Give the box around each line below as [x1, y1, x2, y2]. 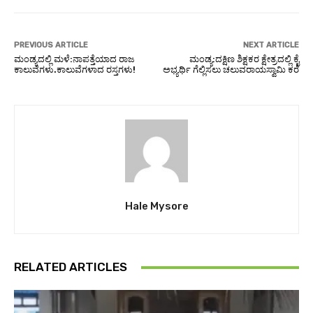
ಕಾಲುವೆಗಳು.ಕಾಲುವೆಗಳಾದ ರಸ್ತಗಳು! [14, 64, 136, 75]
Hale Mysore [124, 200, 189, 213]
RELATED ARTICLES [14, 260, 127, 275]
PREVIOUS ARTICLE [14, 41, 88, 50]
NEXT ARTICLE [242, 41, 299, 50]
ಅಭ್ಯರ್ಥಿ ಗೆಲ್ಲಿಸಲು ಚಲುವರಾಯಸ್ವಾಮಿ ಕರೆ [162, 64, 299, 75]
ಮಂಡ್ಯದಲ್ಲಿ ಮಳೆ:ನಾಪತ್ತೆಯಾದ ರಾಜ [14, 54, 135, 65]
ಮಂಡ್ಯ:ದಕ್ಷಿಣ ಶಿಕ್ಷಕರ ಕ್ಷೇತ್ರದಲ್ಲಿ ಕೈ [189, 54, 299, 65]
